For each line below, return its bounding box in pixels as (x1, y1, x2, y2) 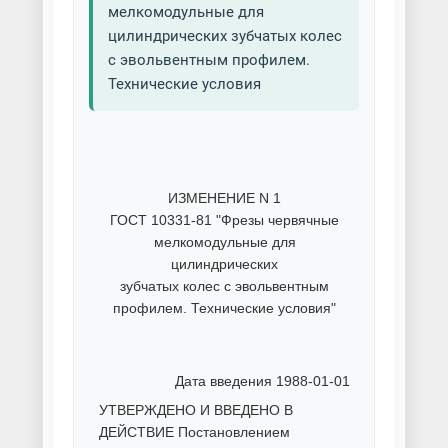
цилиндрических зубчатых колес (107, 27, 342, 45)
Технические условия (107, 75, 261, 93)
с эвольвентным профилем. (107, 51, 310, 69)
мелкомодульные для (107, 3, 264, 21)
